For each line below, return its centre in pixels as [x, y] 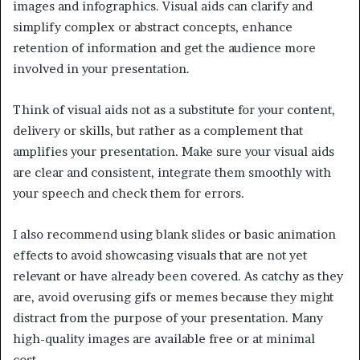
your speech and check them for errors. [129, 193]
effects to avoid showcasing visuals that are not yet [160, 255]
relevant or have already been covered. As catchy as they [178, 276]
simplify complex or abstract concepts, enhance [153, 27]
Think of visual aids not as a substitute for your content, [174, 109]
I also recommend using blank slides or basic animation [174, 234]
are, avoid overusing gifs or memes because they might [173, 297]
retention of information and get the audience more [164, 47]
